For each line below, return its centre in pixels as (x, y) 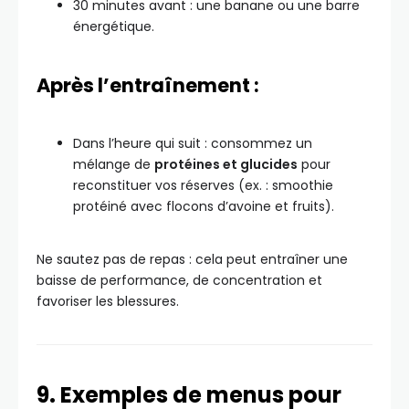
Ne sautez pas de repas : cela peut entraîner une (192, 259)
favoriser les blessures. (108, 301)
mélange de (114, 164)
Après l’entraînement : (148, 85)
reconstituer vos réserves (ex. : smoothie (203, 185)
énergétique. (114, 26)
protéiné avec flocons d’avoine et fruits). (204, 206)
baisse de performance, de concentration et (179, 280)
